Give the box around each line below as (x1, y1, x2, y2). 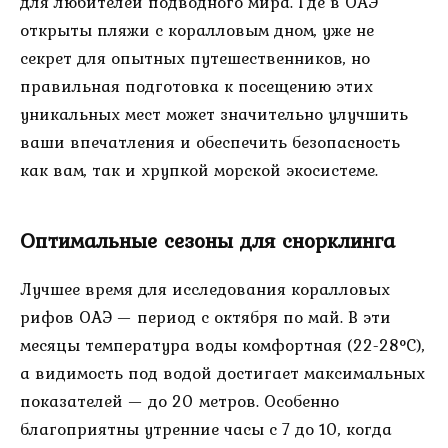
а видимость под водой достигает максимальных (20, 360, 425, 387)
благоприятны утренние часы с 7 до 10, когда (20, 416, 392, 443)
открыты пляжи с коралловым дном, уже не (20, 17, 374, 44)
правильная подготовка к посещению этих (20, 73, 373, 100)
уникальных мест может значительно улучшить (20, 101, 408, 128)
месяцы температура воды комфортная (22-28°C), (20, 332, 425, 359)
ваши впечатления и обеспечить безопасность (20, 129, 400, 156)
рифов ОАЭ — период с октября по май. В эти (20, 304, 391, 331)
